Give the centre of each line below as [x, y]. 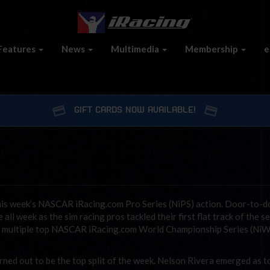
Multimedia [136, 49]
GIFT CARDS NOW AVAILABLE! [135, 110]
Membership [212, 49]
